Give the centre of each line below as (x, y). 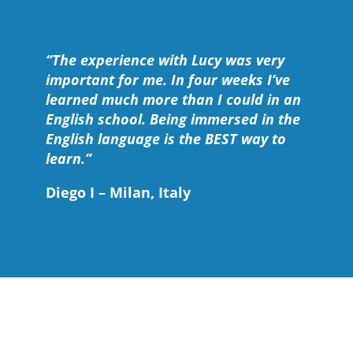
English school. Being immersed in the (173, 119)
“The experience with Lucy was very (165, 59)
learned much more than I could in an (173, 99)
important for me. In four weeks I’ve (168, 79)
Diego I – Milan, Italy (118, 192)
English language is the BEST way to (166, 138)
